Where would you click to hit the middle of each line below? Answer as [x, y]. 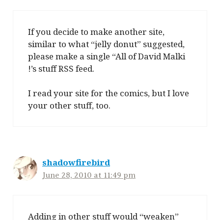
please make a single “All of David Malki [107, 56]
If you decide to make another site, [96, 31]
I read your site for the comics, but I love [109, 93]
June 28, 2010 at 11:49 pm [89, 176]
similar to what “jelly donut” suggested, [106, 44]
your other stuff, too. [69, 106]
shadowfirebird [76, 163]
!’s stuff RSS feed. [61, 68]
